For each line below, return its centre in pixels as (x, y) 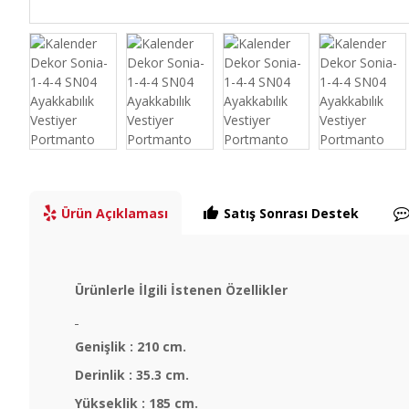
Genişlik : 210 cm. (131, 346)
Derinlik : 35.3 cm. (132, 375)
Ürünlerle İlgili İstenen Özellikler (181, 290)
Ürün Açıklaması (115, 213)
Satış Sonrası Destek (291, 213)
